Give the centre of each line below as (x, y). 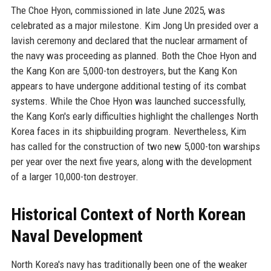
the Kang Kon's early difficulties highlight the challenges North (134, 116)
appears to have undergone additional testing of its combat (128, 86)
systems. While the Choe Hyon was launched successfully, (128, 101)
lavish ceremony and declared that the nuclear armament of (129, 40)
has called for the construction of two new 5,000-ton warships (135, 146)
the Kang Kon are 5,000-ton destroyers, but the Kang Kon (124, 70)
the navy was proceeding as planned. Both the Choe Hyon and (133, 55)
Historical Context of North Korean (128, 214)
